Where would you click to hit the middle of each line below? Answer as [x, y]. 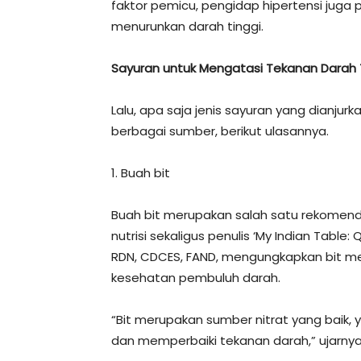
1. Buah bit [141, 173]
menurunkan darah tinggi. [187, 26]
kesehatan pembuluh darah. [196, 278]
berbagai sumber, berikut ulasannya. [220, 131]
